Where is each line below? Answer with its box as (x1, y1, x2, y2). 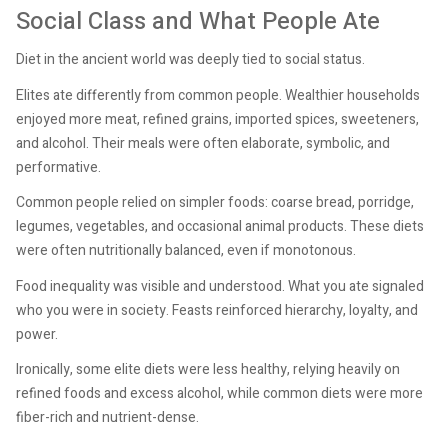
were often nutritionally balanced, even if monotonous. (16, 240, 356, 262)
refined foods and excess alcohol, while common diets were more (16, 383, 423, 405)
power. (16, 323, 58, 345)
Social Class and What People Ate (16, 3, 380, 39)
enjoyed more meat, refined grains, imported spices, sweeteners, (16, 108, 419, 130)
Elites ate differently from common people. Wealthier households (16, 84, 420, 106)
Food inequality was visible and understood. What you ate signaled (16, 275, 424, 297)
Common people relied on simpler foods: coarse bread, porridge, (16, 192, 414, 214)
